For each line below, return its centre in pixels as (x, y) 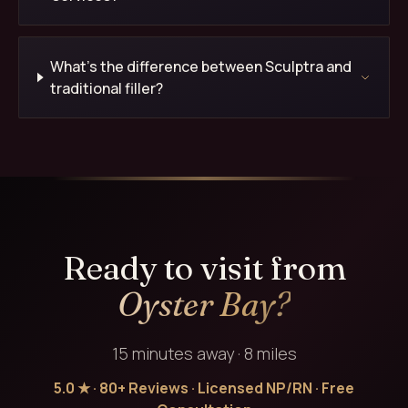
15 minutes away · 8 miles (204, 353)
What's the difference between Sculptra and (201, 66)
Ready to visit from (204, 268)
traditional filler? (107, 88)
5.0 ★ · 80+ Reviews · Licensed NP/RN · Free (204, 388)
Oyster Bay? (204, 304)
